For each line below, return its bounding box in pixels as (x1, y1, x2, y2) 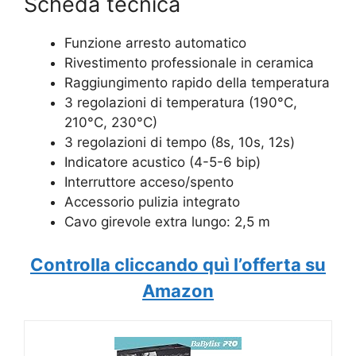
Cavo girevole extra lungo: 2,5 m (64, 213, 270, 230)
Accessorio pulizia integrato (64, 193, 240, 210)
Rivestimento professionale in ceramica (64, 54, 314, 71)
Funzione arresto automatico (64, 34, 246, 51)
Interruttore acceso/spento (64, 173, 234, 190)
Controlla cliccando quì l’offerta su (30, 254, 326, 276)
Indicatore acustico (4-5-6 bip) (64, 153, 261, 170)
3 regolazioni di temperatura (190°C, (64, 94, 297, 110)
